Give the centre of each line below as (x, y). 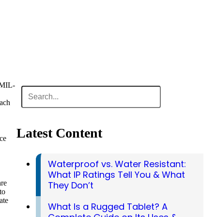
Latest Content (59, 133)
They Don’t (70, 186)
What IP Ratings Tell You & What (116, 175)
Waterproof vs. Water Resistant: (117, 164)
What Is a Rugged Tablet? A (108, 207)
